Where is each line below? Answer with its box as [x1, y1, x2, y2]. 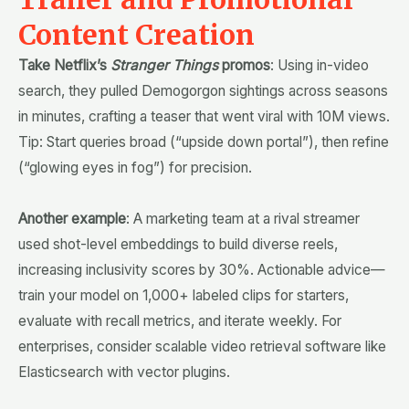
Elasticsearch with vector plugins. [18, 362, 230, 381]
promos [218, 57, 270, 75]
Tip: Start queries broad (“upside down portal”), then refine [18, 133, 389, 152]
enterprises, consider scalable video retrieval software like [18, 337, 386, 355]
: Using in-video [270, 57, 369, 75]
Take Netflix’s [18, 57, 110, 75]
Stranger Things [110, 57, 218, 75]
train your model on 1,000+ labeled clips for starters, [18, 286, 349, 304]
